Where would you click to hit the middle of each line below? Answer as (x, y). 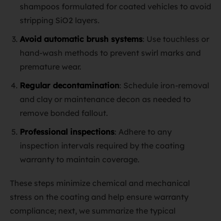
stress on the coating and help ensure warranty (99, 197)
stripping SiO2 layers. (60, 20)
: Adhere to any (143, 132)
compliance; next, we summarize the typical (93, 211)
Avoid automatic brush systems (81, 39)
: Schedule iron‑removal (164, 85)
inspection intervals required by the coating (102, 146)
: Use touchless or (176, 39)
